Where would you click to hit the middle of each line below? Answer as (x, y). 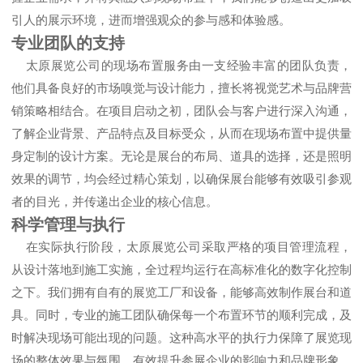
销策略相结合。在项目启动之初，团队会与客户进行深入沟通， (181, 110)
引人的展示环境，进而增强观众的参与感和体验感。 (151, 19)
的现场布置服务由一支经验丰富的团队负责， (226, 65)
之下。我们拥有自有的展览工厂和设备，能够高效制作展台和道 (181, 292)
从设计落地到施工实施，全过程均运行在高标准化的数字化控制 (181, 269)
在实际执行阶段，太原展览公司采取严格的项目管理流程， (188, 246)
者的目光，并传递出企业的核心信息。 (115, 201)
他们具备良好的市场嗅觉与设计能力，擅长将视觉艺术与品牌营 (181, 88)
